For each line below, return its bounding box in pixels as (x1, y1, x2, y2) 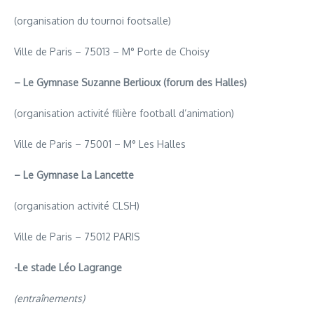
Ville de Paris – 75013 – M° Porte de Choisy (14, 45, 210, 57)
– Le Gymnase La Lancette (14, 168, 134, 181)
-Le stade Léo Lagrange (14, 261, 122, 273)
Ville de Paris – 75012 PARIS (14, 230, 140, 243)
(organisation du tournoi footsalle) (14, 14, 171, 27)
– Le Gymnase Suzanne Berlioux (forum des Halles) (14, 76, 247, 88)
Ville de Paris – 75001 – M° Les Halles (14, 137, 186, 150)
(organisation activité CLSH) (14, 199, 139, 212)
